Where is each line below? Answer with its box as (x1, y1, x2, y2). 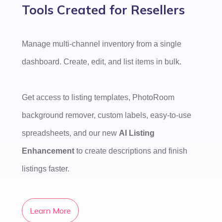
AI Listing (119, 128, 155, 137)
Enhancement (22, 146, 74, 155)
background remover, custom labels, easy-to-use (22, 111, 191, 119)
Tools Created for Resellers (22, 1, 185, 17)
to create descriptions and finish (74, 146, 187, 155)
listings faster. (22, 164, 69, 173)
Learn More (30, 205, 71, 216)
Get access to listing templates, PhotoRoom (22, 93, 174, 102)
